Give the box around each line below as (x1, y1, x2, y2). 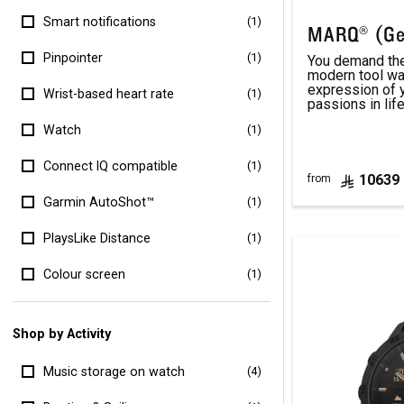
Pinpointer (42, 50, 103, 66)
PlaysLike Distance (42, 231, 151, 246)
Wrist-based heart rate (42, 87, 174, 102)
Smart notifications (42, 14, 156, 30)
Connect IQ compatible (42, 159, 178, 174)
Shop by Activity (13, 326, 112, 342)
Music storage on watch (42, 364, 185, 380)
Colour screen (42, 267, 125, 282)
